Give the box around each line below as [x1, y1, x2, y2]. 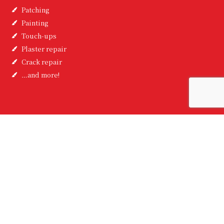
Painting [21, 17, 48, 27]
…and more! [21, 69, 59, 79]
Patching [21, 4, 49, 14]
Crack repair [21, 56, 62, 66]
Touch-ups [21, 30, 56, 40]
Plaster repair [21, 43, 66, 53]
